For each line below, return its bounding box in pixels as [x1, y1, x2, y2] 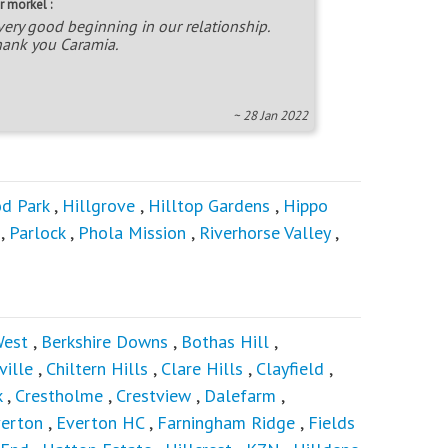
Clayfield [256, 357, 324, 381]
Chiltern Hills [46, 357, 148, 381]
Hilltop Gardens [148, 194, 270, 218]
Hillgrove [62, 194, 135, 218]
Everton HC [56, 411, 144, 435]
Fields [308, 411, 355, 435]
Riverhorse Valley [199, 221, 330, 245]
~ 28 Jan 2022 [233, 107, 309, 125]
